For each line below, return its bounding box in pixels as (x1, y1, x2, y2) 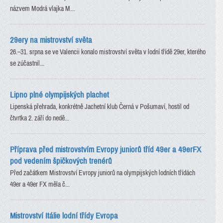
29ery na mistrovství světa (10, 35, 92, 44)
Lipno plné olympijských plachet (10, 90, 109, 99)
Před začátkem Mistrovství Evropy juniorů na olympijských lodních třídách (10, 169, 195, 177)
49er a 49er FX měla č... (10, 180, 70, 188)
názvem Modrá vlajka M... (10, 4, 75, 12)
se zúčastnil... (10, 59, 44, 67)
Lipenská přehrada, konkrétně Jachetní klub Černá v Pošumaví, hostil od (10, 103, 189, 111)
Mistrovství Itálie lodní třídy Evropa (10, 211, 118, 220)
